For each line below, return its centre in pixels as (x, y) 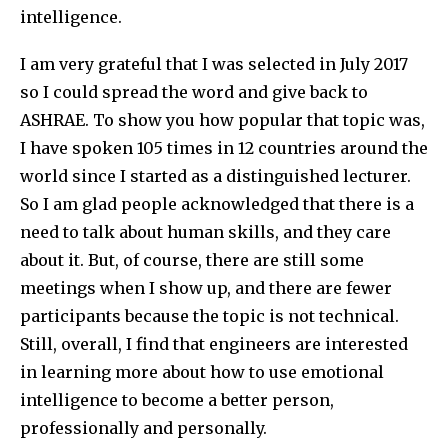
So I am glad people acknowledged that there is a (217, 204)
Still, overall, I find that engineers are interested (214, 344)
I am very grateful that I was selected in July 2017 (214, 64)
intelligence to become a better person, (177, 400)
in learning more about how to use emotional (202, 372)
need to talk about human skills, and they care (205, 232)
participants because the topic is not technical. (209, 316)
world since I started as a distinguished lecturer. (215, 176)
